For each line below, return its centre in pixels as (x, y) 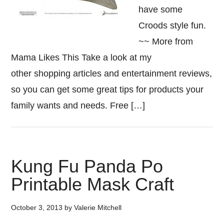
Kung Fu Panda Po (87, 166)
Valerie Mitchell (98, 207)
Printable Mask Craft (93, 184)
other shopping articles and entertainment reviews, (112, 73)
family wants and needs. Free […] (78, 105)
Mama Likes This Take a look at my (81, 57)
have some (161, 9)
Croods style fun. (172, 25)
